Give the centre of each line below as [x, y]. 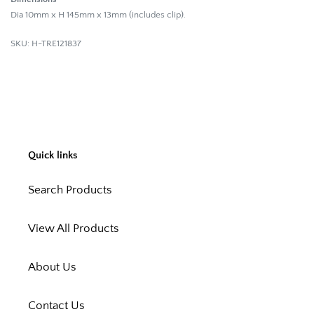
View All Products [74, 228]
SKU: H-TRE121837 [46, 44]
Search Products [70, 190]
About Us [52, 267]
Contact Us [56, 305]
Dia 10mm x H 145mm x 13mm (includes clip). [98, 14]
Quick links [53, 156]
